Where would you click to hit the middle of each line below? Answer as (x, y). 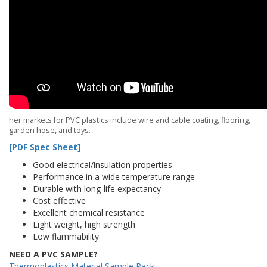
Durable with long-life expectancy (97, 189)
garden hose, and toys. (50, 131)
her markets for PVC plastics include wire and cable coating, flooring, (130, 120)
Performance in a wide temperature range (114, 177)
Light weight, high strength (84, 225)
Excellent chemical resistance (89, 213)
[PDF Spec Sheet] (45, 147)
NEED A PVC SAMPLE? (53, 254)
